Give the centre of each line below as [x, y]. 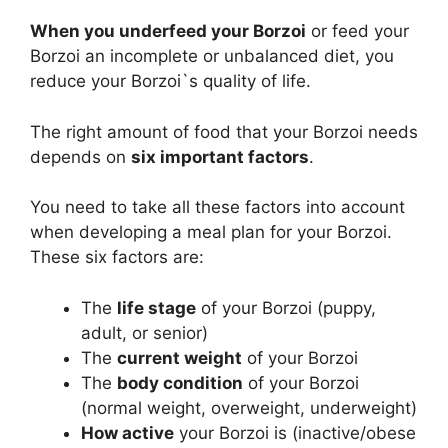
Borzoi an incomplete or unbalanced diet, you [212, 56]
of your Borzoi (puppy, [286, 307]
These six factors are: [117, 257]
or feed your [357, 31]
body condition [180, 382]
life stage [156, 307]
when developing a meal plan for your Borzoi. [211, 232]
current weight [179, 357]
